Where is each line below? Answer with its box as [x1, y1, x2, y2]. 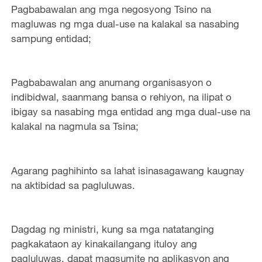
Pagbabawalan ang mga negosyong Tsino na [11, 3, 211, 16]
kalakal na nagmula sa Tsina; [11, 120, 139, 133]
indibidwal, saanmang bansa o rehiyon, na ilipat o [11, 91, 232, 104]
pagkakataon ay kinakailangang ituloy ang [11, 237, 197, 250]
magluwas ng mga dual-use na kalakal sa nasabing [11, 18, 239, 30]
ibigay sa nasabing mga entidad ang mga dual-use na [11, 105, 250, 118]
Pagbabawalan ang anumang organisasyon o [11, 76, 212, 89]
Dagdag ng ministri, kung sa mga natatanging [11, 223, 214, 236]
